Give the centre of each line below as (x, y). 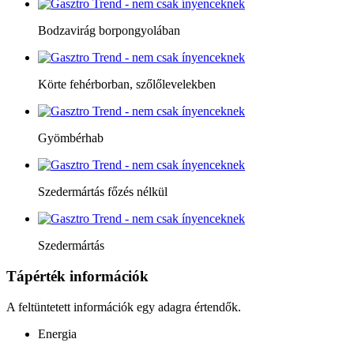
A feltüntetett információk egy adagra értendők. (124, 307)
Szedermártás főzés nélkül (103, 192)
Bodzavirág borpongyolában (109, 31)
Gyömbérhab (71, 138)
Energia (57, 333)
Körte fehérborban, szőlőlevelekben (127, 85)
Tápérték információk (77, 276)
